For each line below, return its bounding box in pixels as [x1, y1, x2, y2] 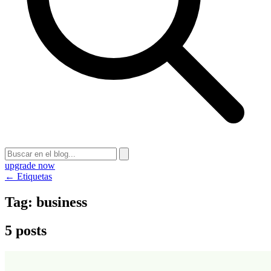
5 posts [5, 222, 47, 238]
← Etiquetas [5, 171, 52, 181]
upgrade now [5, 160, 55, 171]
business [36, 194, 87, 210]
